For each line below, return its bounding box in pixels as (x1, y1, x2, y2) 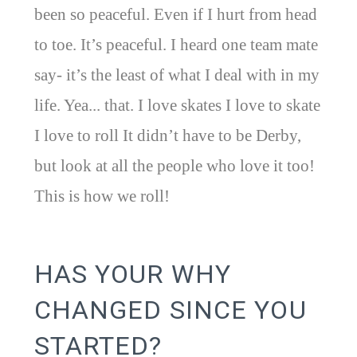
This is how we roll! (33, 186, 170, 206)
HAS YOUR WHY (33, 258, 232, 289)
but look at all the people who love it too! (33, 156, 315, 176)
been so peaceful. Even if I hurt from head (33, 5, 317, 25)
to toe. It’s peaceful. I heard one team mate (33, 35, 318, 55)
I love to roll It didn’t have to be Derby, (33, 126, 301, 146)
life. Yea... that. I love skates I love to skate (33, 96, 320, 116)
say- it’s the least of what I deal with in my (33, 65, 320, 85)
